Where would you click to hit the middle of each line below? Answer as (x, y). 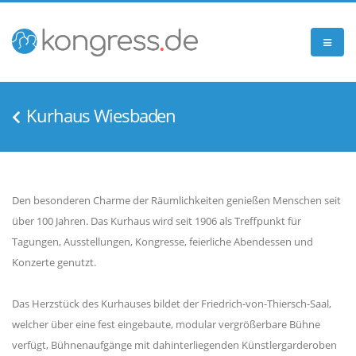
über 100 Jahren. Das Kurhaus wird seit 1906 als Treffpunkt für (157, 221)
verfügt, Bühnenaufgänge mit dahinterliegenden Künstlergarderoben (174, 345)
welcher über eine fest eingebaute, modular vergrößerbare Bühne (166, 324)
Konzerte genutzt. (54, 262)
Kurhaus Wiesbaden (101, 115)
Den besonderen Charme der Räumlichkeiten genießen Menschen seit (176, 200)
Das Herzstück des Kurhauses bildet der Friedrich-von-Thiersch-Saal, (172, 304)
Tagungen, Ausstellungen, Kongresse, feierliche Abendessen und (163, 242)
